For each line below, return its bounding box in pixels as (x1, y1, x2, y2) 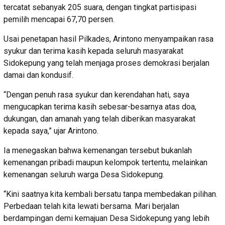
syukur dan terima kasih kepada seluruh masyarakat (4, 46, 183, 56)
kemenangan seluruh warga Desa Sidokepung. (4, 169, 164, 179)
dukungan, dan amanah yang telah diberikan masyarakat (4, 114, 195, 124)
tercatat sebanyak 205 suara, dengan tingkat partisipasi (4, 2, 196, 12)
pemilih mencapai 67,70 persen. (4, 14, 115, 24)
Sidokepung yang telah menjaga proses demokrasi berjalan (4, 58, 209, 68)
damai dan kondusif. (4, 70, 73, 80)
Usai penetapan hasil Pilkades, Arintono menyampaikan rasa (4, 34, 213, 44)
